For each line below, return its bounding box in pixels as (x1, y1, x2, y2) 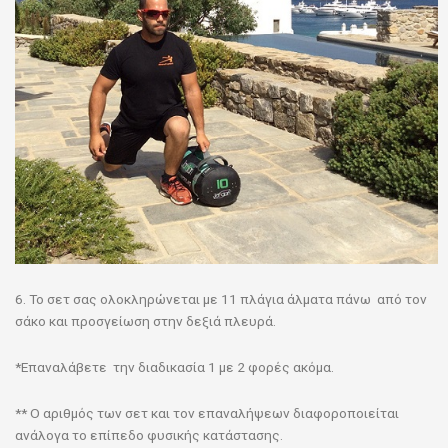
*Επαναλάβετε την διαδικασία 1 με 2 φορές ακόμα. (15, 358, 334, 375)
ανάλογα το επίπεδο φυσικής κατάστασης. (15, 426, 283, 443)
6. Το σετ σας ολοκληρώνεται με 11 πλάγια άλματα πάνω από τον (15, 291, 427, 308)
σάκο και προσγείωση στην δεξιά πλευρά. (15, 313, 276, 330)
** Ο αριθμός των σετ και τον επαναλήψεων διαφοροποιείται (15, 404, 399, 421)
